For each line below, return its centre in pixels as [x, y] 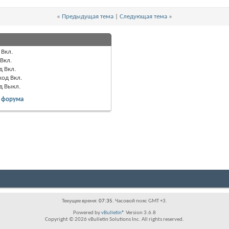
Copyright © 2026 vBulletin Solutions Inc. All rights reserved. [114, 220]
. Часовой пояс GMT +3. [140, 201]
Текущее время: [80, 201]
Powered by [87, 213]
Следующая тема [143, 17]
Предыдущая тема [88, 17]
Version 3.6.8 [140, 213]
